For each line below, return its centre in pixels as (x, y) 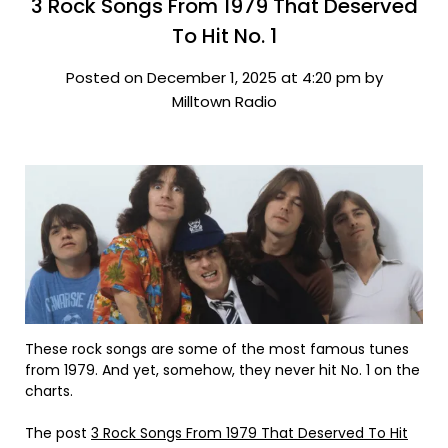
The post (58, 433)
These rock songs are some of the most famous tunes (217, 349)
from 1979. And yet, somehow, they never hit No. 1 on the (222, 370)
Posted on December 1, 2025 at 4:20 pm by (224, 77)
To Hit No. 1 (224, 36)
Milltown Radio (224, 101)
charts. (49, 391)
